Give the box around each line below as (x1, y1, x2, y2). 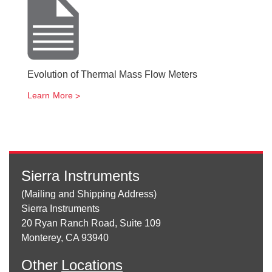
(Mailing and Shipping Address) (21, 189, 157, 199)
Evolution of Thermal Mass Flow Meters (27, 69, 197, 80)
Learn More (27, 90, 73, 100)
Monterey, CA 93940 (21, 233, 109, 243)
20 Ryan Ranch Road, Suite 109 (21, 218, 161, 228)
